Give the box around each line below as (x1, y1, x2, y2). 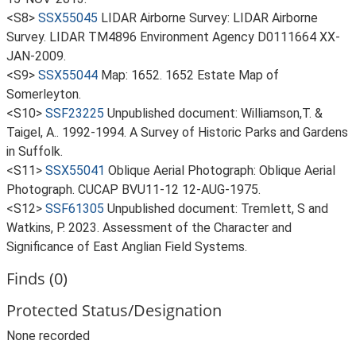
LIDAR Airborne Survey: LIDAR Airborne (101, 10, 318, 25)
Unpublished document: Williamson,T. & (107, 106, 323, 121)
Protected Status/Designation (6, 300, 222, 321)
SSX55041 (45, 163, 105, 178)
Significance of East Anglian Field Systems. (6, 239, 247, 254)
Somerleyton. (6, 87, 81, 102)
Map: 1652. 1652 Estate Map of (101, 68, 279, 83)
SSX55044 (38, 68, 98, 83)
